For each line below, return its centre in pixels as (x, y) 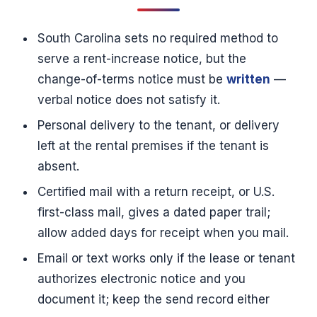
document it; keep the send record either (153, 300)
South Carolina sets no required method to (157, 38)
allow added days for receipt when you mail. (163, 232)
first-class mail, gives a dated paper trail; (154, 212)
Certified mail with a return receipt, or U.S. (156, 191)
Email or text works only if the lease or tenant (166, 259)
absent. (58, 166)
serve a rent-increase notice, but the (142, 58)
